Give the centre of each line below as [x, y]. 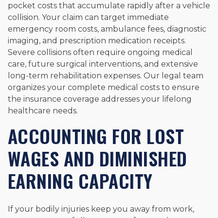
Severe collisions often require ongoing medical [100, 53]
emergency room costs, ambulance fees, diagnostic [107, 29]
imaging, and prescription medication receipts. [97, 41]
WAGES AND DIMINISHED [98, 158]
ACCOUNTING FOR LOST [96, 136]
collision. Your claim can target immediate [88, 18]
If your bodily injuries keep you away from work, [101, 209]
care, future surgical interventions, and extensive [103, 64]
